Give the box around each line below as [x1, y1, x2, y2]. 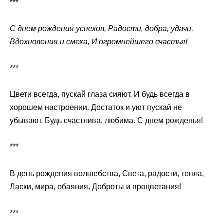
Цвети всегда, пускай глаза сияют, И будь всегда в [10, 90, 190, 99]
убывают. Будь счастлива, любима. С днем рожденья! [10, 116, 203, 125]
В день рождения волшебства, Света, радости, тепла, [10, 169, 204, 178]
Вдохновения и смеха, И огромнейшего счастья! [10, 37, 187, 46]
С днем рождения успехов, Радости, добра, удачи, [10, 24, 193, 33]
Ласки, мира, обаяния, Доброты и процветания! [10, 182, 181, 191]
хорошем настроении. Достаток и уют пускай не [10, 103, 182, 112]
